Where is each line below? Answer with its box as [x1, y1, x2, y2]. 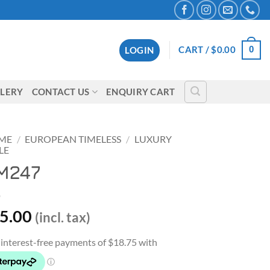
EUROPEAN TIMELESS [25, 134, 122, 145]
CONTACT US [31, 86, 90, 97]
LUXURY [134, 134, 172, 145]
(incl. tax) [35, 209, 90, 226]
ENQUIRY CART [106, 86, 175, 97]
